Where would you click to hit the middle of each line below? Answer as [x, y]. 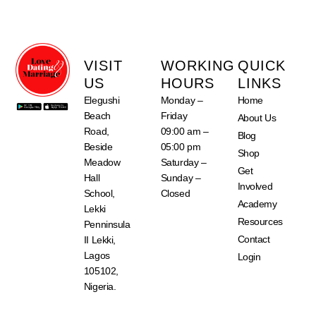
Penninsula [107, 224]
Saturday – [183, 162]
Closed [175, 193]
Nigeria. [100, 286]
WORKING [197, 65]
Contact [254, 239]
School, [99, 193]
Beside [98, 146]
